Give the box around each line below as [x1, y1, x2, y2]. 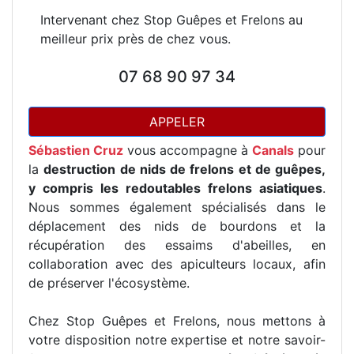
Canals [252, 142, 294, 158]
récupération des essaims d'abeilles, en [28, 237, 326, 253]
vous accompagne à [123, 142, 252, 158]
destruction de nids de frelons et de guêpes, [43, 161, 326, 177]
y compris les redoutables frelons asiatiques [28, 180, 322, 196]
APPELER [149, 114, 205, 130]
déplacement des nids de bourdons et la [28, 218, 326, 234]
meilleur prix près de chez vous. [40, 31, 231, 47]
